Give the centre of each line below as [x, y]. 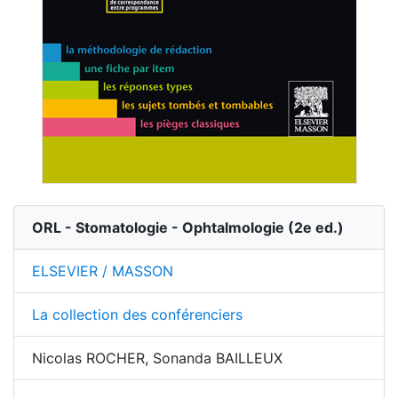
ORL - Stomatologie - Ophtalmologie [158, 227]
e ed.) [323, 227]
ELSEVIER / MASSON [103, 271]
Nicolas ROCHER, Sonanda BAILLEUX [157, 358]
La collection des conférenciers [137, 314]
